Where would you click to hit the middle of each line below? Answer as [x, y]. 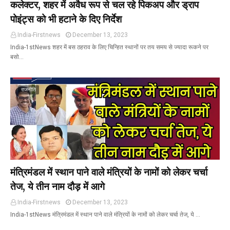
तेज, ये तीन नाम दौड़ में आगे [57, 186]
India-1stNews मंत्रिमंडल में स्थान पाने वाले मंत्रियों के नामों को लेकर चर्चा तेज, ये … [105, 215]
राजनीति [28, 90]
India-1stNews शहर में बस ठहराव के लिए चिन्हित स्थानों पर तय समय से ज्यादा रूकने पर [109, 47]
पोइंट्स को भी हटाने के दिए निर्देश [66, 19]
